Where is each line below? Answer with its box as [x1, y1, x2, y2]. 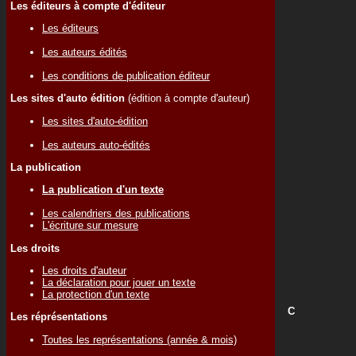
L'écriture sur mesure [42, 219, 138, 232]
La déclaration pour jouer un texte [42, 276, 195, 288]
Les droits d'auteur [42, 264, 126, 277]
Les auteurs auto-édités [42, 138, 150, 151]
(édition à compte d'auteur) [125, 92, 250, 105]
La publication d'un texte [42, 184, 164, 196]
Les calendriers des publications [42, 207, 190, 220]
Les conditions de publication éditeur [42, 69, 210, 82]
